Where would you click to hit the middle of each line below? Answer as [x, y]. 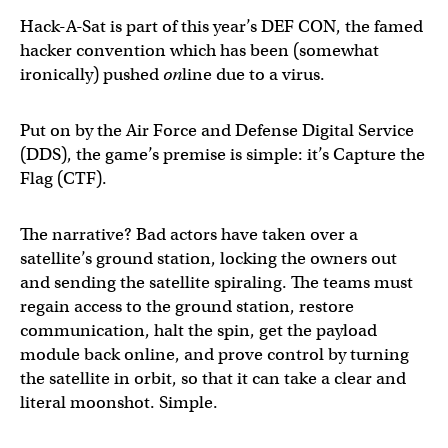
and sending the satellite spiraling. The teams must [216, 282]
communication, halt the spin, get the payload [198, 330]
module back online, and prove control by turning [214, 354]
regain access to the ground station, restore [187, 306]
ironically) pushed [91, 74]
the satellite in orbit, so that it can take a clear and [213, 378]
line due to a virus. [253, 74]
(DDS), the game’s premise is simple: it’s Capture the [222, 154]
